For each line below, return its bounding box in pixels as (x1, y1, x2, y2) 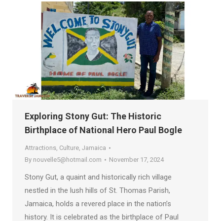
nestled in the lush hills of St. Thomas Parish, (25, 185, 170, 195)
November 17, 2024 (109, 155, 164, 163)
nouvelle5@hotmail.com (33, 155, 102, 163)
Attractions (25, 144, 56, 151)
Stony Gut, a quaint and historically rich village (25, 172, 172, 182)
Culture (59, 144, 79, 151)
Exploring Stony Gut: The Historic (25, 110, 161, 121)
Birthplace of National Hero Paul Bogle (25, 124, 182, 135)
